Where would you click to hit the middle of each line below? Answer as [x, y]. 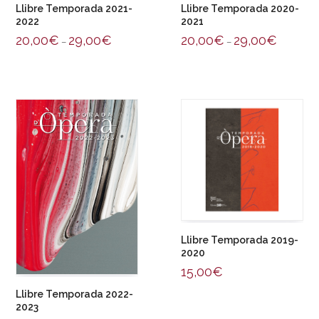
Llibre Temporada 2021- [74, 8]
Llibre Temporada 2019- [240, 240]
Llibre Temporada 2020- [240, 8]
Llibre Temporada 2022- [75, 294]
